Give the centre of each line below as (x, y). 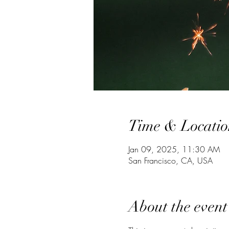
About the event (178, 207)
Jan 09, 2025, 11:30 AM (174, 150)
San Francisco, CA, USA (170, 161)
